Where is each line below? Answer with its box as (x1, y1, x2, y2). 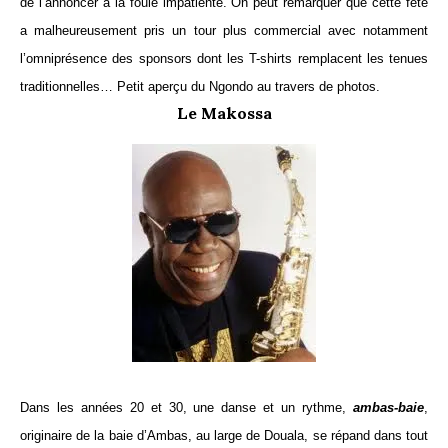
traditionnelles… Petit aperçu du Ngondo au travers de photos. (20, 79, 380, 95)
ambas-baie (353, 400, 424, 416)
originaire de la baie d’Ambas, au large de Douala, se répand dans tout (20, 428, 428, 444)
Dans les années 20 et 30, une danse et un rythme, (20, 400, 353, 416)
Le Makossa (176, 103, 272, 124)
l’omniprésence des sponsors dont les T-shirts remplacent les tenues (20, 51, 428, 67)
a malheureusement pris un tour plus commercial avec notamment (20, 23, 428, 39)
